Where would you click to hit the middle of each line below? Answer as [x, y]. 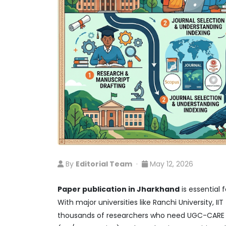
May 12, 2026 [171, 164]
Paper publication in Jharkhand [119, 189]
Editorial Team [104, 164]
